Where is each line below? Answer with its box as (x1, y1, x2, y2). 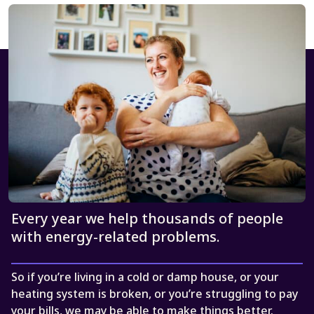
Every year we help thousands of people (11, 208, 283, 228)
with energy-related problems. (11, 226, 220, 246)
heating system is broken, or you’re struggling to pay (11, 285, 298, 301)
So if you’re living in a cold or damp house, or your (11, 268, 279, 285)
